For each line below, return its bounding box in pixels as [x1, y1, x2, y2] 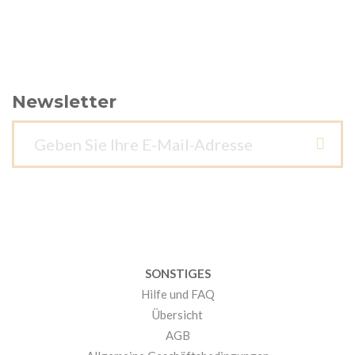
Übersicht [152, 307, 203, 323]
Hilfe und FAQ [140, 287, 215, 302]
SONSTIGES [144, 266, 211, 281]
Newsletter [12, 91, 116, 113]
